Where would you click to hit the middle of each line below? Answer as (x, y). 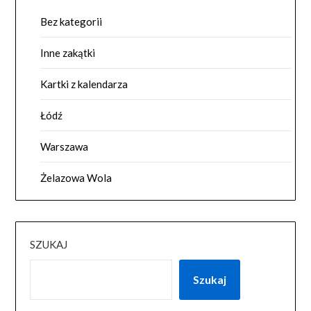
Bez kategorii (72, 22)
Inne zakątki (68, 53)
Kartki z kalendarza (84, 84)
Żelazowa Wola (76, 178)
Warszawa (65, 147)
